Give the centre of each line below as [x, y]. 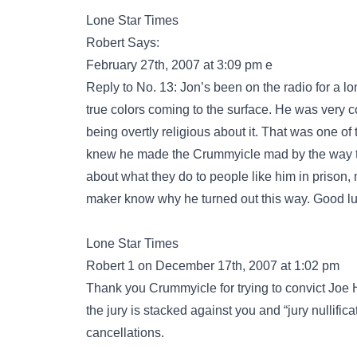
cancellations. [125, 333]
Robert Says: [123, 43]
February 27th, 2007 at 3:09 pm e [179, 65]
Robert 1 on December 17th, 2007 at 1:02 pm [213, 266]
